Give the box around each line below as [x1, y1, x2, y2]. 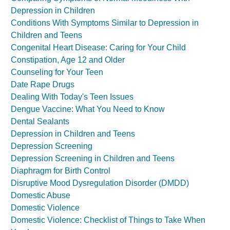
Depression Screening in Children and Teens [11, 154, 175, 163]
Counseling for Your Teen [11, 68, 103, 76]
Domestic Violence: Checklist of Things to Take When [11, 216, 205, 224]
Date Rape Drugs [11, 80, 74, 89]
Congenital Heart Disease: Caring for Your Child [11, 43, 186, 52]
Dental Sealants [11, 117, 69, 126]
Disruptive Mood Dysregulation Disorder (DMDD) [11, 179, 189, 187]
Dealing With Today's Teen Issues [11, 92, 133, 101]
